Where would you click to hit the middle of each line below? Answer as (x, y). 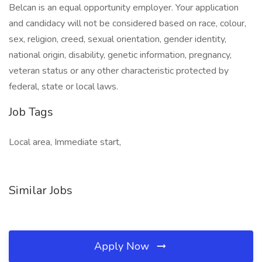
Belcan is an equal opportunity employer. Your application (124, 8)
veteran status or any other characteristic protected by (119, 71)
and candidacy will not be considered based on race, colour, (127, 23)
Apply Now (123, 246)
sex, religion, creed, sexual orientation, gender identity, (118, 39)
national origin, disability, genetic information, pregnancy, (120, 55)
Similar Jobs (41, 190)
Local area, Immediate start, (65, 142)
